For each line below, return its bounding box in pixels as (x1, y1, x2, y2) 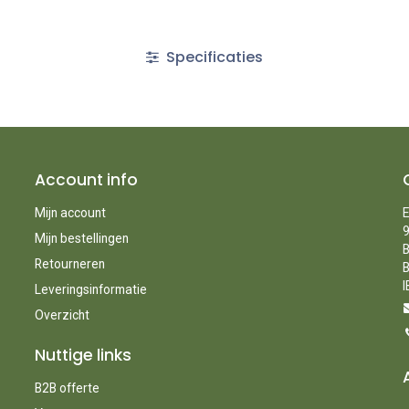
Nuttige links (34, 343, 131, 366)
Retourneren (34, 256, 105, 271)
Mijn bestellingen (34, 230, 129, 246)
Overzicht (34, 307, 89, 322)
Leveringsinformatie (34, 281, 147, 297)
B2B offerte (34, 380, 100, 395)
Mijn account (34, 204, 106, 220)
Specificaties (163, 46, 263, 68)
